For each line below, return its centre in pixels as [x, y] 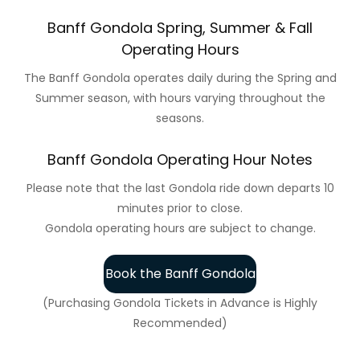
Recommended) [180, 323]
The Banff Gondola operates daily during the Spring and [180, 78]
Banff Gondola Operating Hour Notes [180, 159]
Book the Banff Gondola [180, 273]
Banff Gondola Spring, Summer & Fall [180, 27]
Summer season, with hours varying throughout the [180, 98]
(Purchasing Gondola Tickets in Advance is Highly [180, 303]
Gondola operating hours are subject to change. [180, 228]
